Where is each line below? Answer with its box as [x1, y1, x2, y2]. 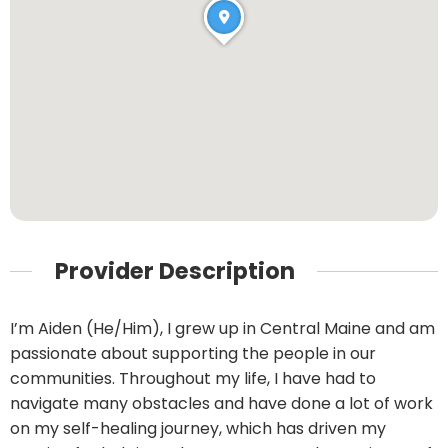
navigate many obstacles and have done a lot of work [10, 392, 433, 416]
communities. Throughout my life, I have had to [10, 367, 376, 391]
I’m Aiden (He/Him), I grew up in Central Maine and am [10, 317, 435, 341]
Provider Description [54, 254, 295, 287]
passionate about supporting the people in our [10, 342, 376, 366]
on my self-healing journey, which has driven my [10, 417, 386, 441]
